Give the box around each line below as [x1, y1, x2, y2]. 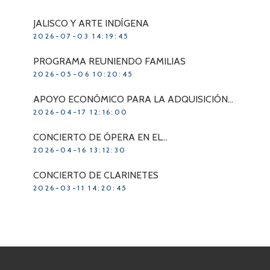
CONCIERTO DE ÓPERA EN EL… [33, 131, 168, 143]
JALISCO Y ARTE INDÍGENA [33, 17, 149, 29]
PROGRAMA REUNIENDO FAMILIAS [33, 55, 186, 67]
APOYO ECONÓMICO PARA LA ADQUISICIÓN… [33, 93, 233, 105]
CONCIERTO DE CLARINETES [33, 169, 159, 181]
